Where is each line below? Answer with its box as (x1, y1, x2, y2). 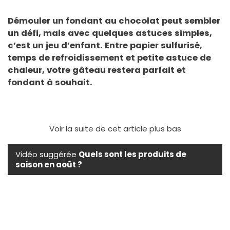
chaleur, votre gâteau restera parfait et (8, 64, 186, 76)
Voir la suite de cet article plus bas (49, 123, 181, 134)
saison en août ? (15, 159, 82, 170)
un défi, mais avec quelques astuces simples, (8, 27, 212, 39)
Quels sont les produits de (79, 148, 186, 160)
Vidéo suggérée (15, 148, 79, 160)
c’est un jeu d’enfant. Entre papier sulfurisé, (8, 39, 202, 51)
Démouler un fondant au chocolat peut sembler (8, 14, 220, 27)
